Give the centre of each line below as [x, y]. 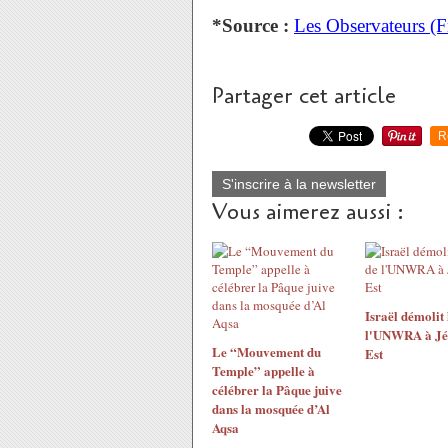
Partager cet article [304, 96]
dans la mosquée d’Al [271, 408]
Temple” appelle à [263, 370]
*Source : [250, 25]
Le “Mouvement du [266, 351]
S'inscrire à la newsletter [299, 184]
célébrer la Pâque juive [277, 389]
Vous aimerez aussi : [308, 212]
